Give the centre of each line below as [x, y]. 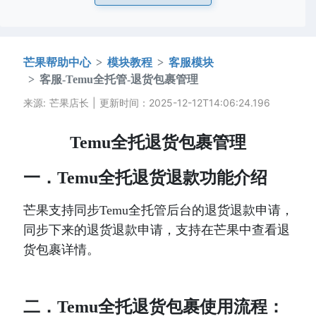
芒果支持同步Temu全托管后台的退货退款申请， [158, 210]
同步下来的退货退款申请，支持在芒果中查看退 [156, 230]
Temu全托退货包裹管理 [158, 142]
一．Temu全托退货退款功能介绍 [145, 178]
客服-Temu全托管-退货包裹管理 [119, 79]
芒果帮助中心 [57, 62]
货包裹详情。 [61, 250]
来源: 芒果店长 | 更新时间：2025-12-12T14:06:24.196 [146, 103]
